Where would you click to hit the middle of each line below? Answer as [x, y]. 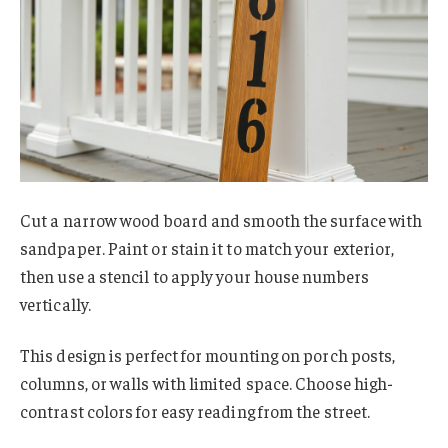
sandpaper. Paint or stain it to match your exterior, [207, 247]
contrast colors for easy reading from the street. [195, 411]
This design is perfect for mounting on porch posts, [208, 355]
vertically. [55, 303]
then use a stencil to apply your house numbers [194, 275]
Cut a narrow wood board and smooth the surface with [221, 219]
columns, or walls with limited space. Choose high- [207, 383]
